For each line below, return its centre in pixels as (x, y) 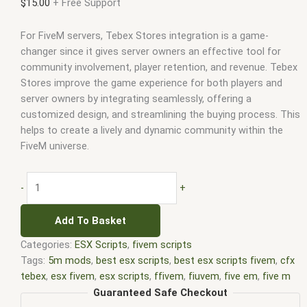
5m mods (70, 260)
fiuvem (204, 276)
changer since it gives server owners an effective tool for (151, 52)
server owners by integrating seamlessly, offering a (136, 99)
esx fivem (73, 276)
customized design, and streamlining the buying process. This (160, 115)
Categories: (48, 244)
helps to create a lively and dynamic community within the (152, 131)
